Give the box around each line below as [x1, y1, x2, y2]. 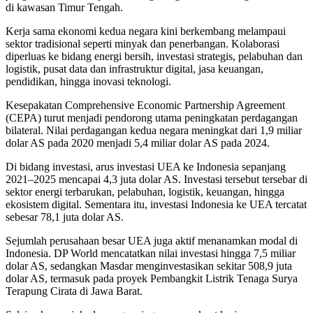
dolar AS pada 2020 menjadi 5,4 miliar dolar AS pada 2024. [6, 137, 270, 150]
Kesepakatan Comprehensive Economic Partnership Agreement [6, 99, 285, 112]
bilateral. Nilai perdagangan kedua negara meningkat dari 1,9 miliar [6, 124, 302, 137]
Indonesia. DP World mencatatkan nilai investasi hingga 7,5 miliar [6, 247, 296, 260]
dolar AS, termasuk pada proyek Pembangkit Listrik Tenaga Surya [6, 272, 298, 285]
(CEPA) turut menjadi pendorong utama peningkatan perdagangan [6, 112, 298, 124]
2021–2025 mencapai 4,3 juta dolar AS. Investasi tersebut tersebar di [6, 173, 307, 186]
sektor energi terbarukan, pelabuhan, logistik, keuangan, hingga [6, 186, 284, 198]
